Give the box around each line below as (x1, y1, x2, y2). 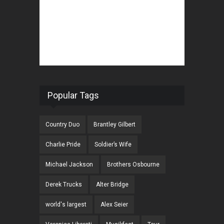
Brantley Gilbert (93, 121, 135, 128)
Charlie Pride (45, 141, 80, 148)
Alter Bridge (96, 181, 128, 188)
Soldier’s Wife (94, 141, 131, 148)
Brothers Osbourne (107, 161, 159, 168)
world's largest (45, 201, 86, 208)
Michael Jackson (45, 161, 93, 168)
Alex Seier (100, 201, 128, 208)
